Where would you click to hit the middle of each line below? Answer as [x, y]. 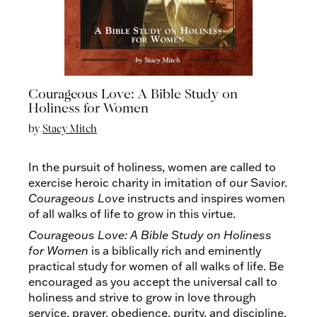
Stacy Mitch [70, 128]
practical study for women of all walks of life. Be [156, 266]
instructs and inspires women [205, 198]
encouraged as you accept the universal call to [153, 282]
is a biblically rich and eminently [175, 250]
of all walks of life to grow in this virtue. [132, 214]
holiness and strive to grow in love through [142, 297]
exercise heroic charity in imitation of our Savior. [158, 183]
